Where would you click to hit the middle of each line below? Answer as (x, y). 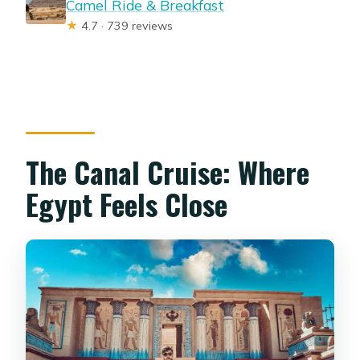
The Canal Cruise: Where (168, 172)
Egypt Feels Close (127, 204)
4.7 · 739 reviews (126, 25)
